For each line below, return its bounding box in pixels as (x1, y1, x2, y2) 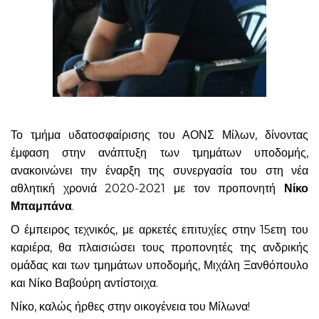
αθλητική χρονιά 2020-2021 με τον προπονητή (11, 182, 284, 196)
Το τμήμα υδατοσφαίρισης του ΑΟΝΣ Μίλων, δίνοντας (11, 128, 308, 142)
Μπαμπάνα (11, 199, 72, 214)
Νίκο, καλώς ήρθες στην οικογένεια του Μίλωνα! (11, 300, 250, 314)
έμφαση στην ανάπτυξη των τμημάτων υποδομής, (11, 146, 308, 160)
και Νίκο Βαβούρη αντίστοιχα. (11, 276, 158, 291)
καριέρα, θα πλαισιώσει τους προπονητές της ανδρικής (11, 241, 308, 255)
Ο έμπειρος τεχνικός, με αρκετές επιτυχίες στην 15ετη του (11, 223, 308, 237)
